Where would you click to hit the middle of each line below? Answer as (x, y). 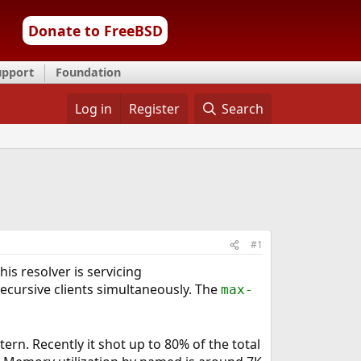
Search (243, 109)
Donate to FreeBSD (95, 31)
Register (154, 109)
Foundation (88, 72)
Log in (93, 109)
